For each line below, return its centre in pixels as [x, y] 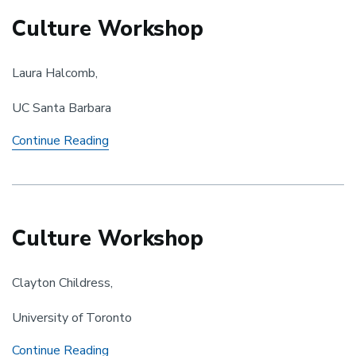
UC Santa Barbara [62, 108]
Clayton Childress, [62, 282]
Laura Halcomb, [55, 73]
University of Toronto [72, 317]
